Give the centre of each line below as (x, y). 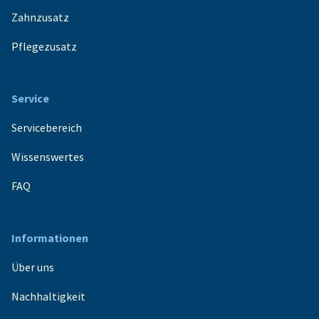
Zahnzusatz (40, 17)
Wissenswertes (48, 157)
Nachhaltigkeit (48, 297)
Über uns (33, 267)
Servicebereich (47, 128)
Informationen (50, 238)
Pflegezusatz (44, 47)
